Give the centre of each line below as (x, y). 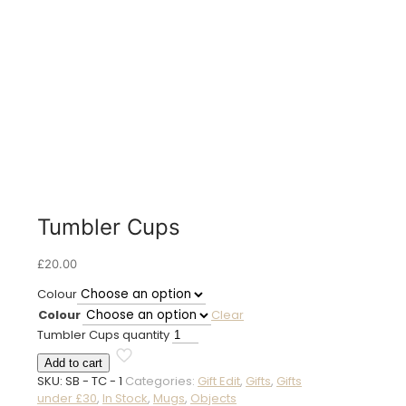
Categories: (161, 382)
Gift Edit (219, 382)
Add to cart (73, 363)
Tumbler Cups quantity (103, 335)
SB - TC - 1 (94, 382)
